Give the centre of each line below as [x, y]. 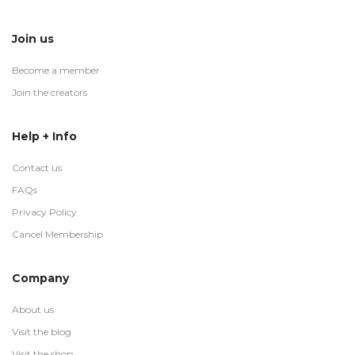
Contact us [37, 168]
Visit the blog [42, 332]
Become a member [56, 70]
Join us [33, 39]
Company [40, 278]
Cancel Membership [57, 234]
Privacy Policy [44, 212]
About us [33, 309]
